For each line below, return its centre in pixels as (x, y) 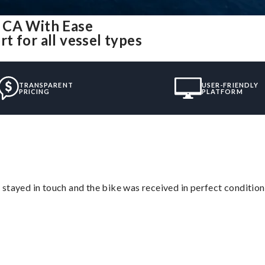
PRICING (34, 91)
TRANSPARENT (46, 85)
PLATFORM (222, 91)
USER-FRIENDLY (230, 85)
